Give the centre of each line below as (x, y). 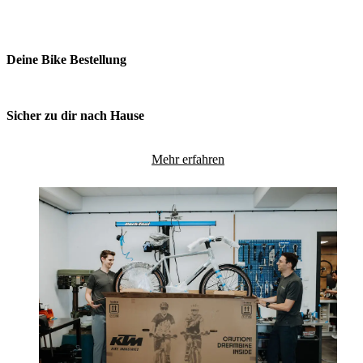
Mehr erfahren (188, 159)
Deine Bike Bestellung (66, 60)
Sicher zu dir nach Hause (75, 116)
